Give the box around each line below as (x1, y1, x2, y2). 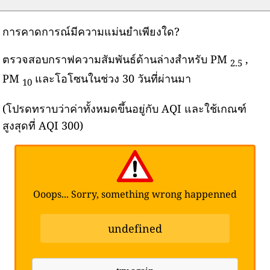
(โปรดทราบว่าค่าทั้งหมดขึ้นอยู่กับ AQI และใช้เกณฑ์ (2, 101, 247, 116)
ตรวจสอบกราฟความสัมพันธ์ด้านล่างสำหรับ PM (2, 52, 231, 67)
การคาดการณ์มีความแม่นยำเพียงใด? (2, 24, 180, 39)
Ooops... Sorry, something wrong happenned (33, 187, 237, 201)
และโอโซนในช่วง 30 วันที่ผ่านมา (32, 71, 192, 86)
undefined (108, 221, 162, 236)
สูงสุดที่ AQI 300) (2, 118, 84, 133)
